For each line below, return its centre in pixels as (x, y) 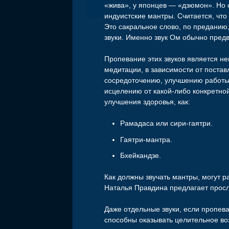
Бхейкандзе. (141, 156)
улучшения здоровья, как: (147, 102)
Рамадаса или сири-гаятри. (167, 123)
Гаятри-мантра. (146, 139)
